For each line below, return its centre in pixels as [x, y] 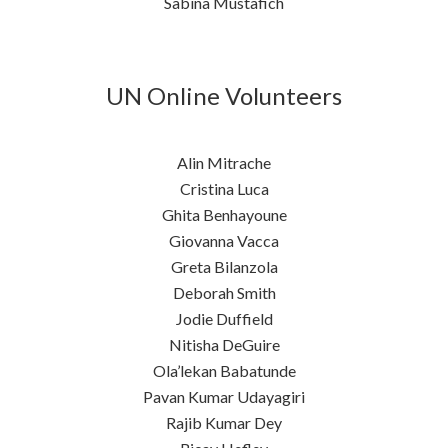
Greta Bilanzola [224, 266]
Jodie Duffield [224, 318]
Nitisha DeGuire [224, 344]
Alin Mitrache [224, 162]
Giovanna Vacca [224, 240]
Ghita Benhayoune [224, 214]
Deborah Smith [224, 292]
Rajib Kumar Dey [224, 422]
